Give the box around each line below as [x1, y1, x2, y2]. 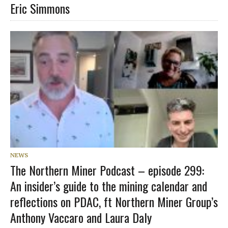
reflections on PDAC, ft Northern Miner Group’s [10, 192, 218, 211]
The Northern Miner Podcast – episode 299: [10, 160, 204, 179]
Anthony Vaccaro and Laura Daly [10, 208, 152, 226]
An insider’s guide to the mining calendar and [10, 176, 207, 195]
